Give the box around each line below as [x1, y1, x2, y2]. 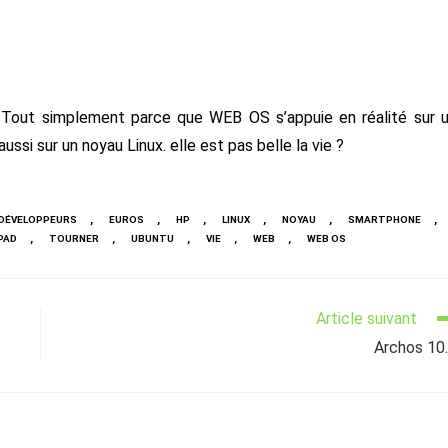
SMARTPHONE [348, 214, 421, 225]
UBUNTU [131, 233, 174, 244]
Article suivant [316, 309, 417, 328]
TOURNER [49, 233, 99, 244]
